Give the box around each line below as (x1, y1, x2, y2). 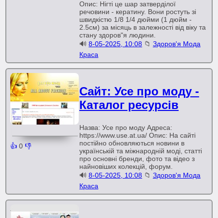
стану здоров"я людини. (79, 31, 156, 39)
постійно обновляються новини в (79, 139, 185, 147)
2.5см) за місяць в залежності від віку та (79, 23, 206, 31)
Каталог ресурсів (79, 98, 179, 111)
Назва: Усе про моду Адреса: (79, 124, 173, 131)
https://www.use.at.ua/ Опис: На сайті (79, 131, 196, 139)
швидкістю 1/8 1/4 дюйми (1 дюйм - (79, 16, 192, 23)
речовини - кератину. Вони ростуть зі (79, 8, 197, 16)
